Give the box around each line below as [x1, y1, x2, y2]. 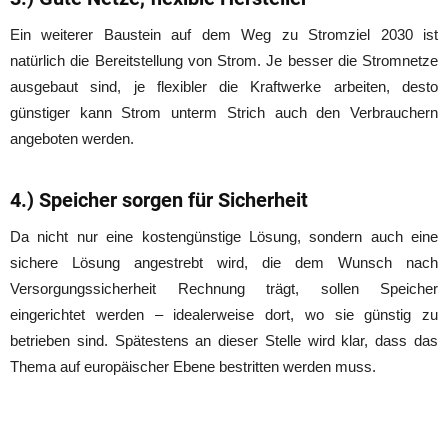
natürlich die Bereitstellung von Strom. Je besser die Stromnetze [10, 51, 438, 69]
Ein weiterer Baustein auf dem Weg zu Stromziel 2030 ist [10, 25, 438, 43]
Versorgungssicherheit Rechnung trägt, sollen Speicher [10, 279, 438, 297]
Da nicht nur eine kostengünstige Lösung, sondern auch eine [10, 227, 438, 245]
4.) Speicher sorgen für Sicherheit [10, 187, 308, 212]
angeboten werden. [10, 129, 134, 147]
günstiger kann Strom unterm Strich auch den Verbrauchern [10, 103, 438, 121]
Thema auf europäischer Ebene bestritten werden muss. [10, 357, 376, 375]
